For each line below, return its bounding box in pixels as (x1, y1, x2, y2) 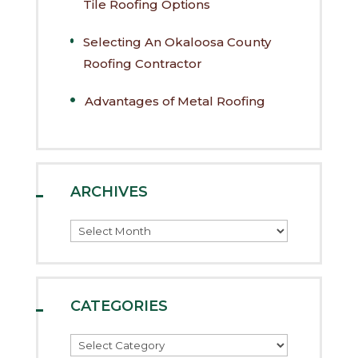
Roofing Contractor (83, 55, 203, 71)
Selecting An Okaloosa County (83, 34, 272, 50)
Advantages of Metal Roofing (84, 93, 265, 109)
